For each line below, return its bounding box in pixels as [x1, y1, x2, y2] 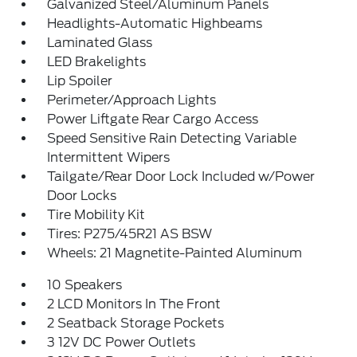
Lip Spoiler [47, 73, 113, 89]
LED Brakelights [47, 54, 147, 70]
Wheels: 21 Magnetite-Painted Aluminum [47, 245, 303, 261]
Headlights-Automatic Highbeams [47, 16, 263, 32]
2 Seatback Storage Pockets [47, 316, 225, 331]
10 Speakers [47, 277, 123, 293]
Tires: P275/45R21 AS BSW [47, 226, 213, 242]
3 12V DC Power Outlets [47, 335, 196, 351]
